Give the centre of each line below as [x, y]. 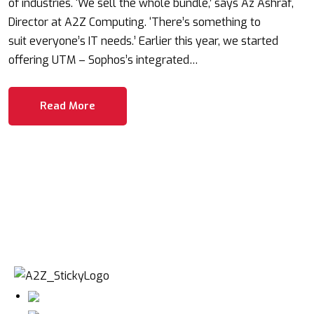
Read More [68, 106]
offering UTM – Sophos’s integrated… [103, 60]
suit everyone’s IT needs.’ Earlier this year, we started [143, 41]
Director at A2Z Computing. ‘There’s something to [135, 22]
